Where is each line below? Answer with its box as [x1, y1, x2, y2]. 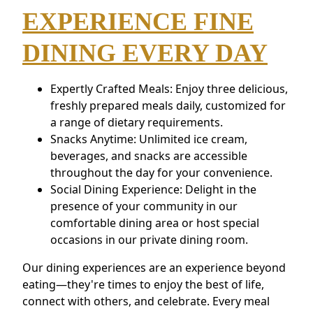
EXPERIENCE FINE [22, 7, 254, 36]
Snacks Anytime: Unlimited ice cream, [50, 131, 247, 147]
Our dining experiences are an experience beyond [22, 259, 286, 275]
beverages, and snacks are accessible [50, 147, 247, 163]
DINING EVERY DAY [22, 38, 268, 67]
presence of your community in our [50, 198, 238, 214]
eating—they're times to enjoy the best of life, [22, 276, 264, 292]
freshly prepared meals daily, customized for [50, 97, 286, 113]
